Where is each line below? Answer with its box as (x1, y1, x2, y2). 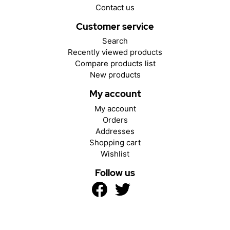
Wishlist (101, 148, 129, 159)
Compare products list (74, 59, 156, 68)
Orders (102, 114, 128, 125)
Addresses (95, 126, 135, 136)
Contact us (95, 2, 135, 12)
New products (89, 70, 141, 80)
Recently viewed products (68, 47, 162, 57)
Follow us (95, 166, 135, 179)
